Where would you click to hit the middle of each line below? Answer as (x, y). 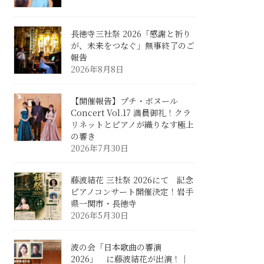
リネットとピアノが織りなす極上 (133, 124)
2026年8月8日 (98, 69)
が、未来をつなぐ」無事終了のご (133, 45)
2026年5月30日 (100, 215)
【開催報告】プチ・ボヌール (125, 100)
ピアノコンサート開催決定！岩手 (132, 191)
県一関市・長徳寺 (104, 203)
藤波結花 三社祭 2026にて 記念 (132, 179)
